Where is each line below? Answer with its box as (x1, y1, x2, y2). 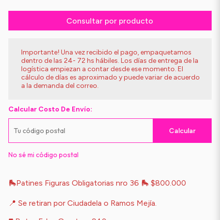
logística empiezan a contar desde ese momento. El (21, 65, 183, 73)
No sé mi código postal (8, 150, 79, 159)
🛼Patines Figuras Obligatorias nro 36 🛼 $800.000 (8, 178, 186, 188)
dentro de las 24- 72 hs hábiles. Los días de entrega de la (21, 56, 198, 65)
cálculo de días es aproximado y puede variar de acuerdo (21, 73, 200, 82)
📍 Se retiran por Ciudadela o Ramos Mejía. (8, 198, 159, 208)
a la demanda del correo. (21, 82, 99, 90)
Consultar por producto (66, 16, 154, 26)
